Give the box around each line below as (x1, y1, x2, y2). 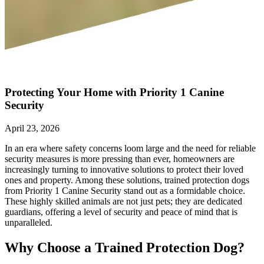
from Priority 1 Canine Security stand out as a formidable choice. (5, 186, 245, 196)
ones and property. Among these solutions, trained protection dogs (5, 175, 249, 186)
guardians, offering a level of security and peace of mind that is (5, 207, 237, 217)
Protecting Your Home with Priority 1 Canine (5, 86, 224, 99)
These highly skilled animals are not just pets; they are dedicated (5, 196, 242, 207)
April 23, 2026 (5, 123, 60, 134)
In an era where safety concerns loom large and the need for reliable (5, 143, 256, 154)
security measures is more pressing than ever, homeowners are (5, 154, 235, 164)
